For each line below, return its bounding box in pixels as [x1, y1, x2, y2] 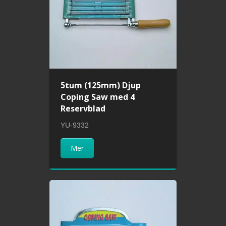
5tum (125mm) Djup [61, 80, 141, 91]
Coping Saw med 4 [61, 91, 135, 103]
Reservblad [61, 103, 106, 115]
